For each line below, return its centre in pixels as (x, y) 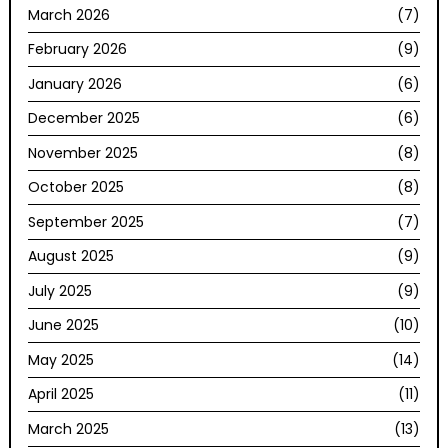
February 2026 (78, 49)
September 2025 (86, 221)
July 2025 (60, 290)
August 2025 (71, 256)
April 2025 (61, 394)
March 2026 (69, 14)
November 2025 (83, 152)
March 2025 (69, 428)
